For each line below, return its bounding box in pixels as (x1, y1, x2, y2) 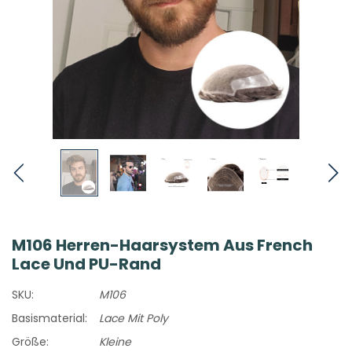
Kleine (99, 333, 131, 350)
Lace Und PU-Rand (12, 252, 161, 275)
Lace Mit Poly (99, 310, 168, 326)
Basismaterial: (12, 310, 87, 326)
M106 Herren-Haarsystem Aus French (12, 233, 313, 256)
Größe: (12, 333, 49, 350)
